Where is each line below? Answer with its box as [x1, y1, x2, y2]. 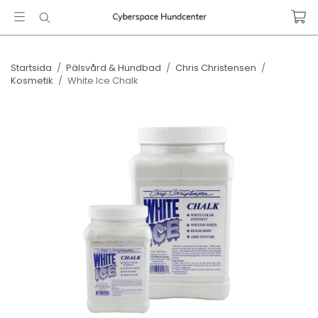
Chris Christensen [175, 61, 256, 75]
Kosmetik [11, 74, 53, 87]
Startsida [11, 61, 52, 75]
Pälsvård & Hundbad [66, 61, 161, 75]
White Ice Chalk [67, 74, 138, 87]
